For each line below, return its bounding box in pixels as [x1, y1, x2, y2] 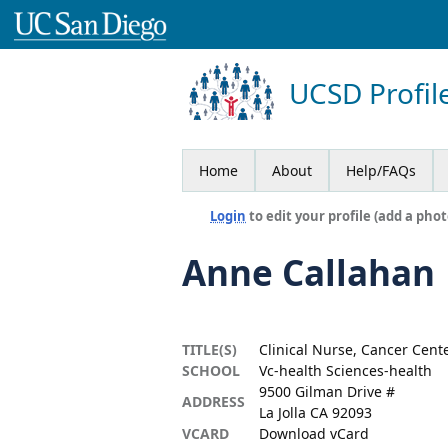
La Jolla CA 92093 [259, 402, 372, 422]
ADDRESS [182, 391, 245, 411]
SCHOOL [182, 360, 240, 380]
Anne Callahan [182, 248, 435, 296]
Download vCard [259, 423, 369, 443]
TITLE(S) [182, 339, 237, 359]
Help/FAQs [346, 160, 416, 180]
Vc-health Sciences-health [259, 360, 432, 380]
